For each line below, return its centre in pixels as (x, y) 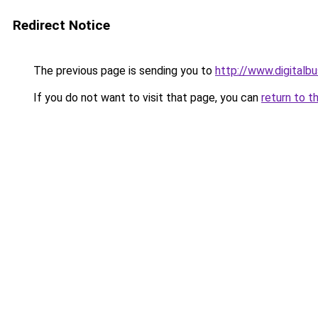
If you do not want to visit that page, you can (146, 98)
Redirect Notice (61, 25)
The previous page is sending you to (123, 71)
